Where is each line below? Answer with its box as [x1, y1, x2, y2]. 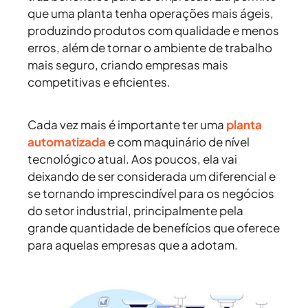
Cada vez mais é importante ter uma [27, 117, 226, 133]
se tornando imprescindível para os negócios [27, 186, 274, 201]
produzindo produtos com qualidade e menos [27, 23, 279, 38]
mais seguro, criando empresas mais [27, 57, 228, 73]
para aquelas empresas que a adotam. [27, 237, 240, 253]
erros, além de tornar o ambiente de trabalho [27, 40, 272, 56]
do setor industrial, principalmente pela [27, 203, 243, 219]
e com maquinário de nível [106, 134, 250, 150]
